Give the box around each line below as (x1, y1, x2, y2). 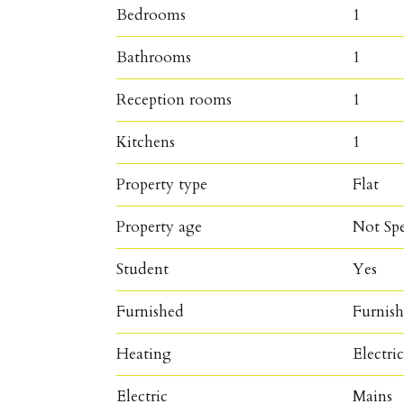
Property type (116, 173, 208, 195)
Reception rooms (116, 88, 233, 110)
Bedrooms (116, 4, 187, 25)
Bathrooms (116, 46, 192, 68)
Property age (116, 216, 203, 237)
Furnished (116, 300, 185, 322)
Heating (116, 343, 172, 364)
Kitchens (116, 131, 176, 152)
